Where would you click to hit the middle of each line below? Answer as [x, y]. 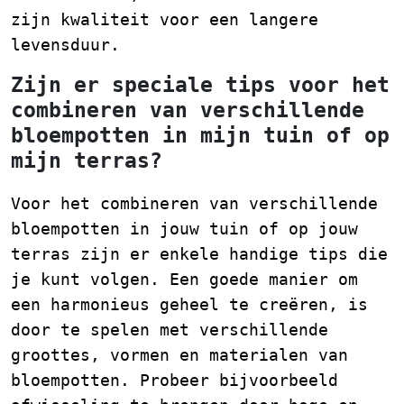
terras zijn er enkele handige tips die [199, 253]
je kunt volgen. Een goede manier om [184, 279]
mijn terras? [87, 160]
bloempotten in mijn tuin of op [200, 135]
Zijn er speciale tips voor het [200, 84]
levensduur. [65, 44]
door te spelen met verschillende [170, 329]
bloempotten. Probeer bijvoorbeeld [174, 380]
